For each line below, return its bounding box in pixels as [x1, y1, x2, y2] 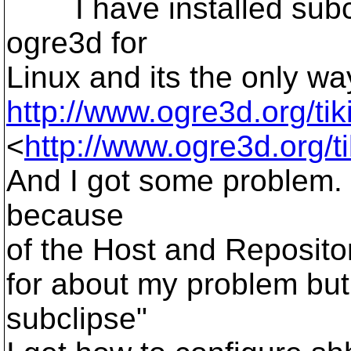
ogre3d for [6, 26, 147, 60]
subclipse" [6, 302, 147, 335]
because [6, 198, 124, 232]
